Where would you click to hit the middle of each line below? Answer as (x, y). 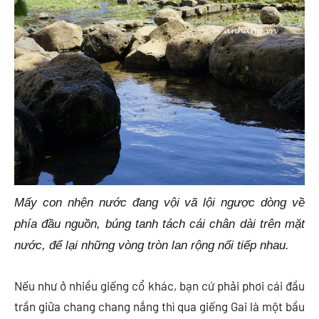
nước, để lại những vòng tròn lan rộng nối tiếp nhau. (152, 245)
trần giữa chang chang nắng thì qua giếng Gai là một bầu (159, 306)
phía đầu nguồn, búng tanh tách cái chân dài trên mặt (159, 224)
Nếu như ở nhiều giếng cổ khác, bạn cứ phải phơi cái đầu (159, 285)
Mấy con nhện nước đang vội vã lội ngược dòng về (159, 202)
